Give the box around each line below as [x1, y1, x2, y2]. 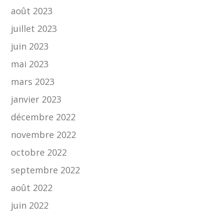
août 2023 [11, 5, 53, 17]
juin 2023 [11, 40, 49, 53]
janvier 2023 [11, 93, 62, 106]
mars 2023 [11, 76, 55, 88]
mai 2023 [11, 58, 49, 70]
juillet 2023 [11, 23, 57, 35]
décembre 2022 [11, 111, 76, 123]
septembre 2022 [11, 164, 81, 176]
